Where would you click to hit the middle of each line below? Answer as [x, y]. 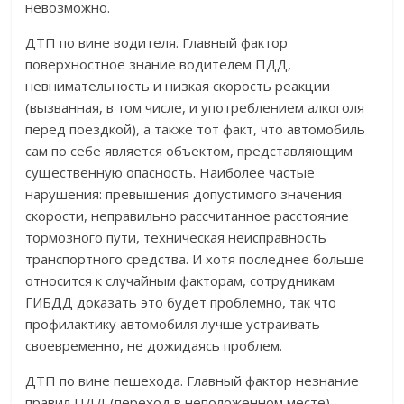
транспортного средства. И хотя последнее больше [195, 259]
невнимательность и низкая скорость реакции [178, 86]
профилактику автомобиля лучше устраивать [173, 324]
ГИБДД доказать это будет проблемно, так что [181, 303]
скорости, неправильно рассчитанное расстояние [188, 216]
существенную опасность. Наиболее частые [170, 173]
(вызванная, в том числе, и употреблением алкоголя [195, 108]
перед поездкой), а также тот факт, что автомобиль [196, 129]
